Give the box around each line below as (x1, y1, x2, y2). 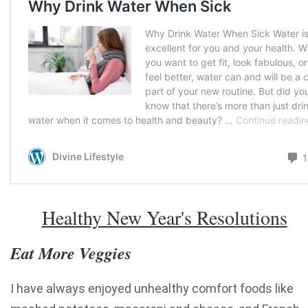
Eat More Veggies (10, 241, 131, 265)
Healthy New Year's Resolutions (41, 204, 287, 231)
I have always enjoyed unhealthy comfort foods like (10, 281, 294, 296)
